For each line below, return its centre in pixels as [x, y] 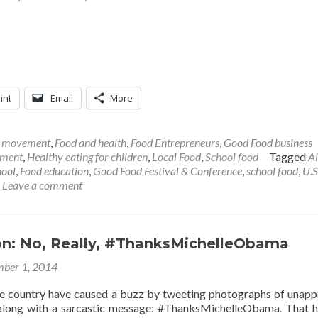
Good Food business [268, 142]
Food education [54, 171]
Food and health [91, 142]
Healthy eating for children [87, 157]
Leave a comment [42, 185]
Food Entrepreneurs [175, 142]
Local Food [176, 157]
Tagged [289, 157]
